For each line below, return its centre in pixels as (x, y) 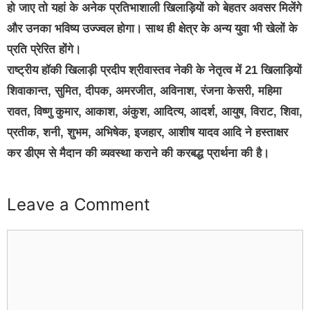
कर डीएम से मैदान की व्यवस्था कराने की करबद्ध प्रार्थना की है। (138, 153)
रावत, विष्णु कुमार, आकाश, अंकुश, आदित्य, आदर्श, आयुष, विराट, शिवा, (155, 111)
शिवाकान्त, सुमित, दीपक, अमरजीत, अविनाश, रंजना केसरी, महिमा (144, 91)
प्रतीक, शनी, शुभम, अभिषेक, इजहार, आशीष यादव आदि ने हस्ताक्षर (147, 132)
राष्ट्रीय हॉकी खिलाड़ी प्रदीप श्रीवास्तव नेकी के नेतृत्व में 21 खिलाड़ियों (154, 70)
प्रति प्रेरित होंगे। (44, 49)
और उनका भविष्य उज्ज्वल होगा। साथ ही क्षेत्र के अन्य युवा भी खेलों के (152, 28)
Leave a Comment (79, 205)
